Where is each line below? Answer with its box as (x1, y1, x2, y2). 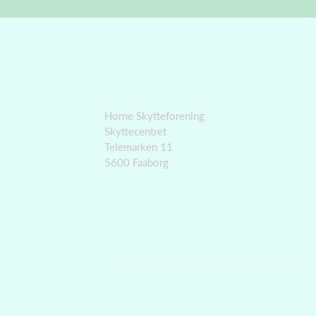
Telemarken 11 (104, 140, 173, 154)
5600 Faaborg (104, 156, 169, 169)
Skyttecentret (104, 125, 166, 138)
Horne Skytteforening (104, 109, 205, 123)
